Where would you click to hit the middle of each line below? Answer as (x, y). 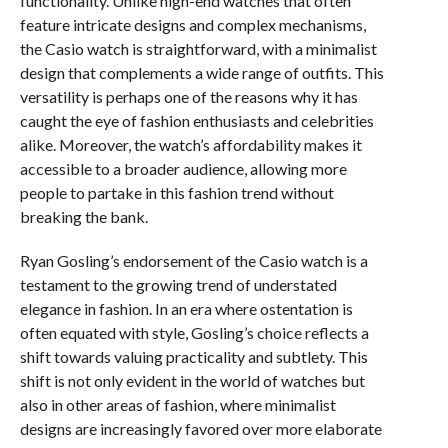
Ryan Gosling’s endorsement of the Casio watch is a (193, 260)
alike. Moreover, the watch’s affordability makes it (190, 144)
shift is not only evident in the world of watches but (192, 380)
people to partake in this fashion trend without (176, 192)
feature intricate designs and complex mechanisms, (192, 24)
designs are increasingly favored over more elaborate (200, 428)
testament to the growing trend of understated (178, 284)
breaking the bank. (83, 216)
